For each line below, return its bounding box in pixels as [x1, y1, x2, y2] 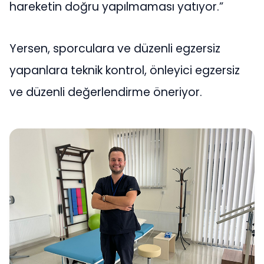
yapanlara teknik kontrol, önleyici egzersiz [9, 62, 240, 79]
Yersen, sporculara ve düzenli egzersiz [9, 41, 220, 57]
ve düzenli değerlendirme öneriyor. [9, 84, 202, 101]
